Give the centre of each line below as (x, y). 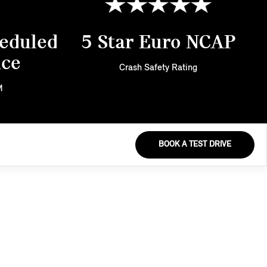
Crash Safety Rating (158, 68)
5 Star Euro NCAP (158, 43)
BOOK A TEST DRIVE (195, 144)
